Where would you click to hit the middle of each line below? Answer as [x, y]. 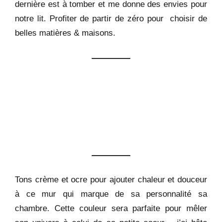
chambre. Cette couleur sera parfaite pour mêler [111, 208]
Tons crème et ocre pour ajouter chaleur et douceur [111, 179]
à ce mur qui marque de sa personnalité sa [111, 194]
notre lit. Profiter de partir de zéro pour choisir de [111, 18]
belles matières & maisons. [65, 32]
